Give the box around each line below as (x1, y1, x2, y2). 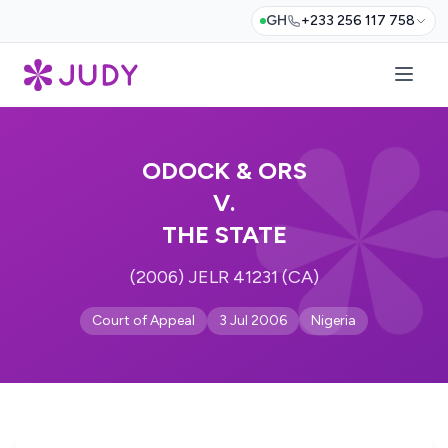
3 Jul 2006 (219, 312, 287, 329)
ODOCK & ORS (141, 156, 307, 185)
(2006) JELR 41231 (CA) (129, 266, 319, 288)
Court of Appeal (92, 312, 195, 329)
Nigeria (311, 312, 356, 329)
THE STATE (161, 220, 287, 249)
